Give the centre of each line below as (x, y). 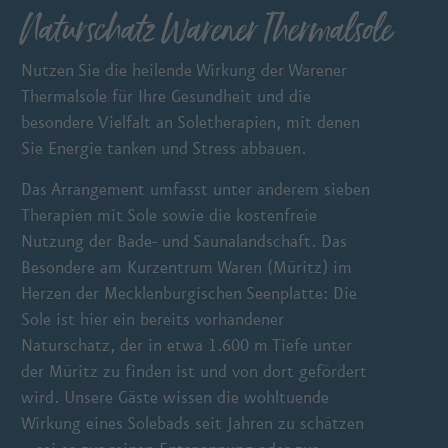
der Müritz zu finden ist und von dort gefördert (194, 371)
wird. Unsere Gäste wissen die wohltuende (175, 397)
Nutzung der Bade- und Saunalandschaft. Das (184, 241)
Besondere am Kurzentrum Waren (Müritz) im (187, 267)
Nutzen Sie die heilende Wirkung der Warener (184, 70)
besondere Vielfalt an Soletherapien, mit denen (191, 122)
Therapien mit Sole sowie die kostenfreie (169, 215)
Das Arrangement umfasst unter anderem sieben (196, 189)
